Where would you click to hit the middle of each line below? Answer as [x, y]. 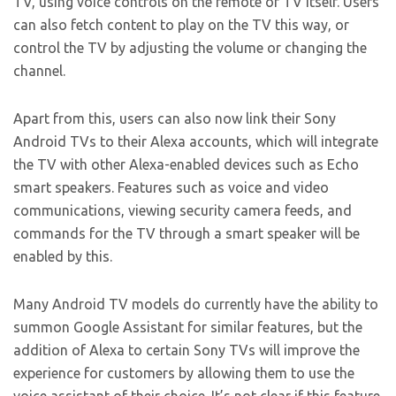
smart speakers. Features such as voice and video [171, 188]
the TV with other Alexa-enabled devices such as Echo [186, 165]
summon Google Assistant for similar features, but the [188, 327]
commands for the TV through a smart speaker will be [187, 234]
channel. [39, 71]
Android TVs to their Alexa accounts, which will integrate [196, 142]
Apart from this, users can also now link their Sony [175, 119]
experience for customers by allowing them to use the [184, 373]
